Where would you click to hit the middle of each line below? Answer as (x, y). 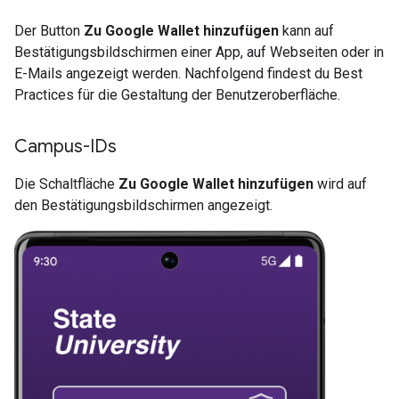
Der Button (49, 31)
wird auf (340, 184)
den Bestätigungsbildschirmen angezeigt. (143, 206)
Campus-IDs (65, 147)
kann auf (306, 31)
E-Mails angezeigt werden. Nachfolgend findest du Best (188, 74)
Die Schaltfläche (66, 184)
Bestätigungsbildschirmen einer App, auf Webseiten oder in (199, 53)
